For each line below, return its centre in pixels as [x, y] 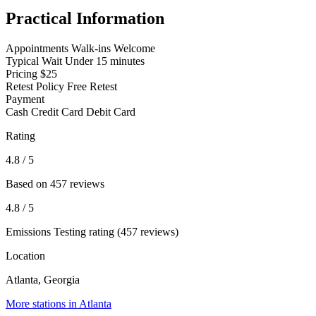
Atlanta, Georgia [43, 280]
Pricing [22, 74]
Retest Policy [35, 87]
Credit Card [57, 112]
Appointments [37, 49]
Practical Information [85, 19]
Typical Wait [34, 61]
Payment [25, 99]
